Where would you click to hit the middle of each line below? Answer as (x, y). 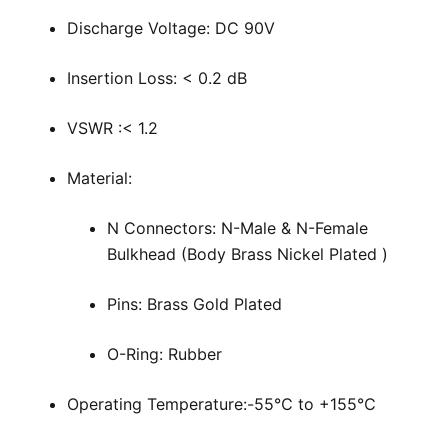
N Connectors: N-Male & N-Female (237, 228)
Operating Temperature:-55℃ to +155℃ (221, 404)
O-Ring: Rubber (164, 354)
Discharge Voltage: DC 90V (170, 28)
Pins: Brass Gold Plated (194, 304)
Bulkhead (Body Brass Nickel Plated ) (247, 254)
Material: (99, 178)
